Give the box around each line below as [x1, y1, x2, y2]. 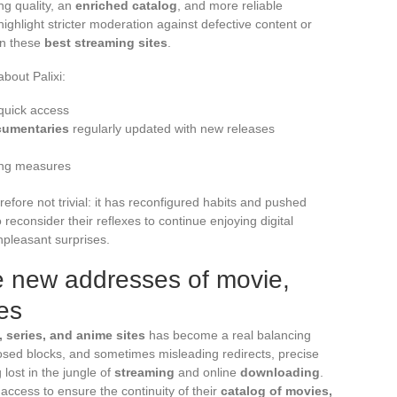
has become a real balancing [145, 327, 311, 342]
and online [175, 364, 240, 379]
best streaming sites [44, 35, 167, 50]
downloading [240, 364, 320, 379]
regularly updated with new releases [69, 121, 275, 136]
